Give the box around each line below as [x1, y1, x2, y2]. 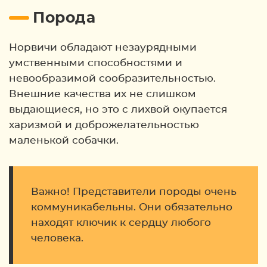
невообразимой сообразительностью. [9, 73, 216, 83]
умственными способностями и [9, 58, 182, 68]
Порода [33, 11, 95, 26]
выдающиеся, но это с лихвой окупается [9, 104, 227, 114]
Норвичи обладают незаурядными [9, 42, 197, 52]
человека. [31, 233, 83, 243]
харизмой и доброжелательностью [9, 120, 199, 130]
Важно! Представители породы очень [31, 187, 237, 197]
